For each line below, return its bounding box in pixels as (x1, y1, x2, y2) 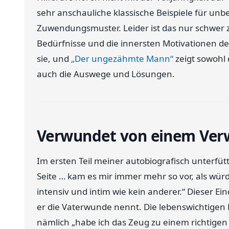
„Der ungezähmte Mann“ (71, 53, 173, 65)
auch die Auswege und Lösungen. (37, 68, 175, 80)
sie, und (37, 53, 71, 65)
